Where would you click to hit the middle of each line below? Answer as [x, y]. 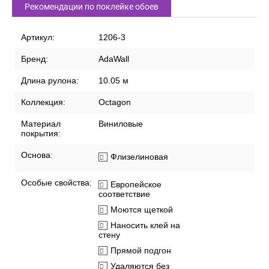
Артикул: [38, 38]
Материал [41, 124]
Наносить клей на [145, 225]
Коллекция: [43, 102]
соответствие [124, 194]
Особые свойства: [56, 183]
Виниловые [121, 124]
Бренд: [35, 59]
